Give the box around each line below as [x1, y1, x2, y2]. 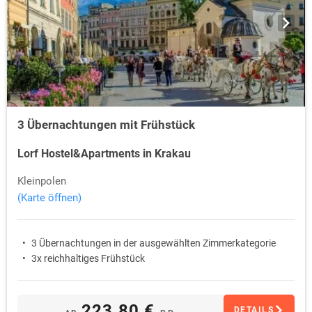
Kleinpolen [17, 175, 66, 188]
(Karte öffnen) [17, 192, 81, 205]
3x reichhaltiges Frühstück [31, 253, 145, 265]
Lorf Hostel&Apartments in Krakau [17, 147, 191, 161]
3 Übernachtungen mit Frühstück [17, 118, 195, 132]
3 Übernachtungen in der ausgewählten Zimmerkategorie [31, 237, 276, 249]
